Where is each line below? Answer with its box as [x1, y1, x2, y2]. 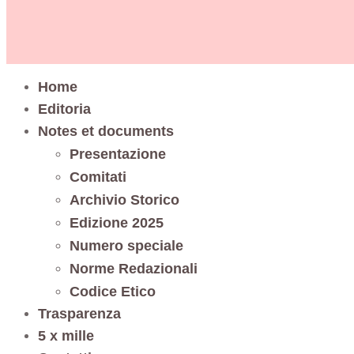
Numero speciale [70, 238, 183, 254]
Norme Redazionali [70, 261, 198, 277]
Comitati [70, 169, 126, 185]
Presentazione [70, 146, 166, 162]
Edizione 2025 [70, 215, 164, 231]
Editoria [38, 101, 91, 117]
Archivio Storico [70, 192, 179, 208]
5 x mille [38, 328, 94, 344]
